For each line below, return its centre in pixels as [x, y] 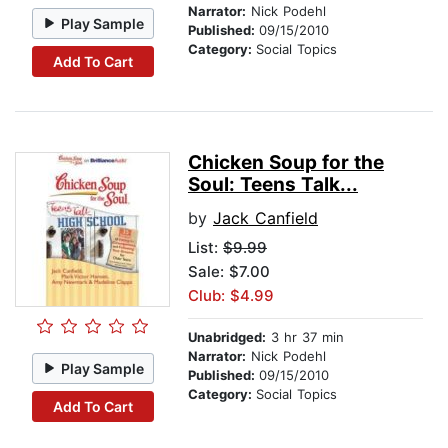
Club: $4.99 [231, 296]
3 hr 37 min [305, 337]
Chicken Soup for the [286, 163]
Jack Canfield [265, 218]
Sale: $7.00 [229, 272]
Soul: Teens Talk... [273, 185]
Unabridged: [227, 337]
